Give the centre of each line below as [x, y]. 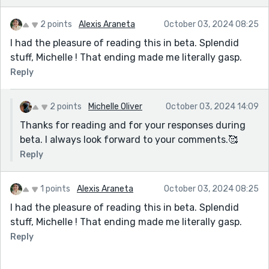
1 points [55, 189]
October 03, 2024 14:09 [212, 106]
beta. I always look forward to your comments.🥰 [129, 139]
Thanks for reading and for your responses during [133, 125]
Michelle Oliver [115, 106]
